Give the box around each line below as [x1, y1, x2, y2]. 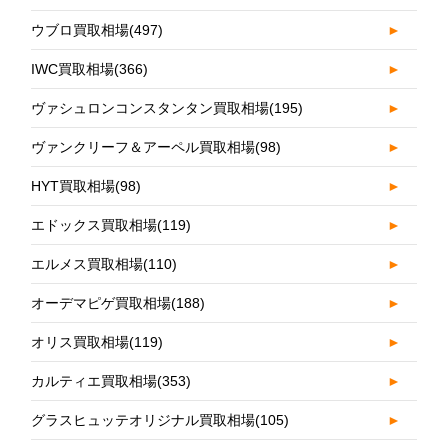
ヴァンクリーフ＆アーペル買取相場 [31, 138, 256, 155]
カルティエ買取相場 [31, 372, 158, 389]
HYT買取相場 [31, 177, 116, 194]
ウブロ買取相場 [31, 21, 130, 38]
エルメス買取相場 [31, 255, 144, 272]
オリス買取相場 [31, 333, 130, 350]
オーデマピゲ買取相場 [31, 294, 172, 311]
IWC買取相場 [31, 60, 115, 77]
